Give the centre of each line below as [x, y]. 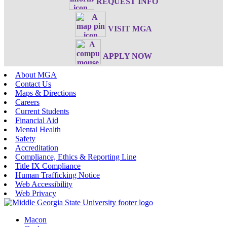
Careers [27, 102]
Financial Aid [37, 121]
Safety [25, 139]
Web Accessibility [44, 184]
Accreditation [37, 148]
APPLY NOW [127, 56]
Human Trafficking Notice [58, 175]
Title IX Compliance [48, 166]
